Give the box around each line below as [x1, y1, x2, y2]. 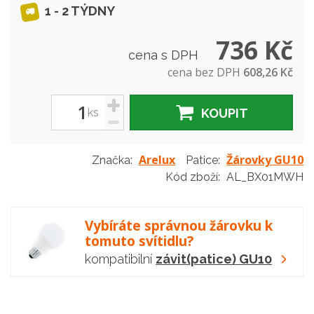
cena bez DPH [168, 64, 243, 80]
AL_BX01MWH [226, 170, 303, 184]
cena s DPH [128, 48, 202, 62]
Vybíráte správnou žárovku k [85, 217, 273, 235]
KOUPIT [200, 105, 248, 121]
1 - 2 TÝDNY [42, 4, 115, 19]
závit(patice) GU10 [156, 252, 272, 266]
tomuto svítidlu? [85, 232, 193, 250]
